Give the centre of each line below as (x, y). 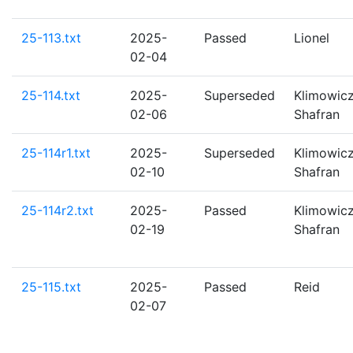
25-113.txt (51, 38)
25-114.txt (51, 95)
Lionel (312, 38)
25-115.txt (51, 287)
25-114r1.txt (56, 153)
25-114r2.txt (58, 210)
